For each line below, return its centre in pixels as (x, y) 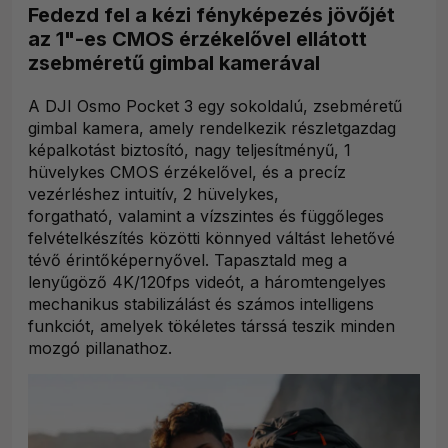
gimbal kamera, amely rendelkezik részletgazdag (212, 127)
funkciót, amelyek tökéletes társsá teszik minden (211, 325)
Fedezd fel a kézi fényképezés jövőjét (211, 14)
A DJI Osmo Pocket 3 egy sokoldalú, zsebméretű (215, 105)
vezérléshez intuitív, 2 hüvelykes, (153, 193)
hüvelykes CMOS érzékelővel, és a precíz (187, 171)
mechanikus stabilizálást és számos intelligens (201, 303)
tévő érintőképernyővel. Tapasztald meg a (187, 259)
